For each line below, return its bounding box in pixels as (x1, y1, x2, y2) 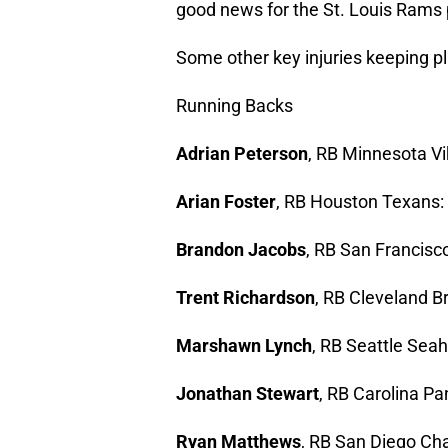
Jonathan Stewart (176, 383, 319, 405)
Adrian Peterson (176, 143, 308, 165)
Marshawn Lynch (176, 335, 312, 357)
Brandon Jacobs (176, 239, 306, 261)
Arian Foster (176, 191, 276, 213)
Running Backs (176, 95, 293, 117)
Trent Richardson (176, 287, 315, 309)
